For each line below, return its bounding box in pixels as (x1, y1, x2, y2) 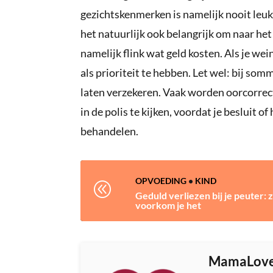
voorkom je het (135, 199, 201, 211)
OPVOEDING (135, 175, 186, 186)
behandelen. (80, 124, 138, 138)
